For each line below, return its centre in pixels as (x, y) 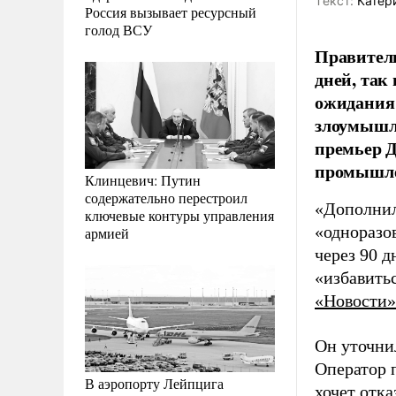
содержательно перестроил (166, 197)
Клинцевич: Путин (143, 179)
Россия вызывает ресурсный (171, 11)
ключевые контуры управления (179, 215)
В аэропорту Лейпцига (154, 383)
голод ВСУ (118, 29)
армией (107, 232)
